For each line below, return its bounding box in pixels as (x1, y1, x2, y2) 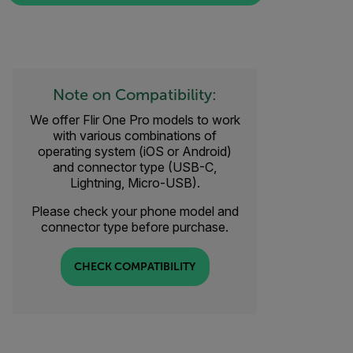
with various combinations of (53, 127, 217, 143)
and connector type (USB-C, (53, 158, 217, 175)
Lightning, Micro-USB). (69, 174, 200, 191)
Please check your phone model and (31, 203, 239, 219)
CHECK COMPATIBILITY (74, 260, 195, 273)
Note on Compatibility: (53, 85, 217, 103)
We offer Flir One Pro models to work (29, 111, 240, 128)
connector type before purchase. (41, 218, 229, 235)
